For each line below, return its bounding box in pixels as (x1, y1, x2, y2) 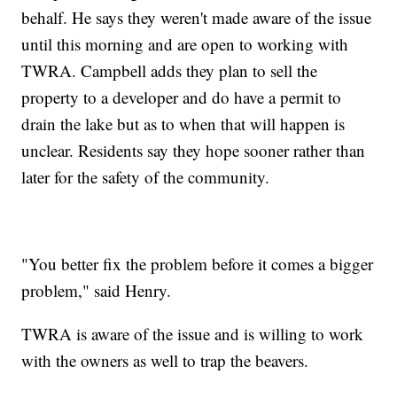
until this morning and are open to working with (21, 33, 349, 56)
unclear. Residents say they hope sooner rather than (21, 139, 366, 162)
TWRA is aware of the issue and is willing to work (21, 323, 364, 346)
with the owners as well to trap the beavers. (21, 349, 309, 372)
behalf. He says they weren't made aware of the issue (21, 6, 372, 29)
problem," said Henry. (21, 279, 172, 302)
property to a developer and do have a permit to (21, 86, 342, 109)
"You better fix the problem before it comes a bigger (21, 253, 374, 276)
